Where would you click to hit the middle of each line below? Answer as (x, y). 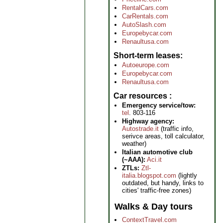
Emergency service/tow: (159, 105)
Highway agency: (148, 121)
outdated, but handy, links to (163, 183)
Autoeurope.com (146, 65)
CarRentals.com (145, 16)
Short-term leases (147, 56)
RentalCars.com (145, 8)
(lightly (187, 175)
